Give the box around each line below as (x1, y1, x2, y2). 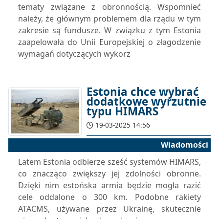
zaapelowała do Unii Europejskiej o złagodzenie (18, 37, 201, 47)
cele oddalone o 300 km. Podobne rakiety (18, 192, 201, 202)
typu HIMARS (87, 104, 158, 119)
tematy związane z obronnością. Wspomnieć (18, 1, 201, 12)
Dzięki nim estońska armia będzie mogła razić (18, 180, 201, 191)
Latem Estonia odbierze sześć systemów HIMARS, (18, 156, 201, 167)
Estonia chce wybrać (87, 84, 199, 99)
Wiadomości (161, 139, 208, 150)
